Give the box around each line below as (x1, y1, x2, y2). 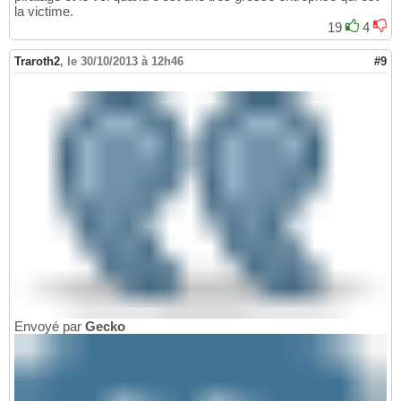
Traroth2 (14, 55, 60, 69)
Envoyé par (14, 319, 85, 335)
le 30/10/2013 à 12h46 (67, 55, 183, 69)
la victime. (14, 4, 73, 20)
